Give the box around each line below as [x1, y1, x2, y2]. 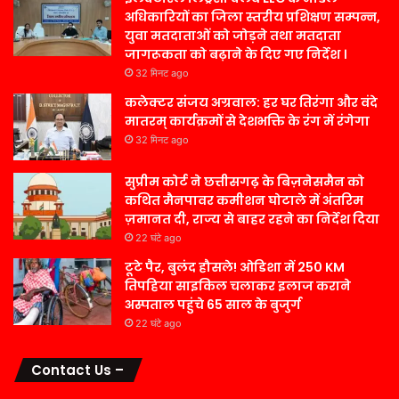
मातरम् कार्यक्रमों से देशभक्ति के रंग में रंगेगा [125, 111, 370, 130]
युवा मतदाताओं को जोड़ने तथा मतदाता [125, 26, 341, 45]
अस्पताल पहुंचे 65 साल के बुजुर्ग [125, 295, 301, 313]
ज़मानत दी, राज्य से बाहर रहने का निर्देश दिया [125, 209, 379, 228]
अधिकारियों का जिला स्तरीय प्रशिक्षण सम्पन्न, [125, 7, 380, 26]
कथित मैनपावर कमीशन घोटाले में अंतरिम [125, 191, 363, 209]
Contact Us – [31, 360, 124, 379]
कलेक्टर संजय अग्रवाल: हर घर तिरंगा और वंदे [125, 93, 378, 111]
